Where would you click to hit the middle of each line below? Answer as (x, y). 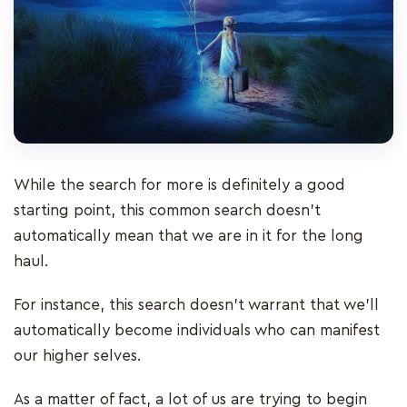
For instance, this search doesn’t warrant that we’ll (196, 304)
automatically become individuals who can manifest (197, 330)
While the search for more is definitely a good (179, 184)
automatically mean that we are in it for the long (189, 235)
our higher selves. (79, 355)
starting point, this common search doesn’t (167, 210)
